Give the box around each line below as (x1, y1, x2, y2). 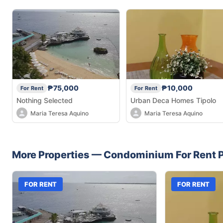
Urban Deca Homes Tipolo (130, 96, 216, 105)
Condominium (104, 149, 174, 161)
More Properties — (12, 149, 104, 161)
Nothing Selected (16, 96, 73, 105)
